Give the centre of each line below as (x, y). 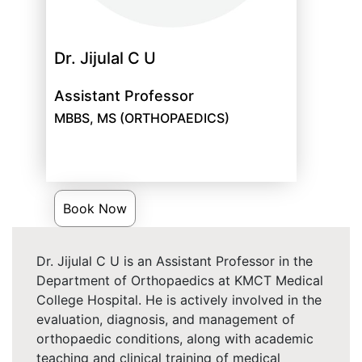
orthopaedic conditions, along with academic (175, 339)
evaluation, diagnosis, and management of (166, 320)
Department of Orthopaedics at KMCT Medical (180, 281)
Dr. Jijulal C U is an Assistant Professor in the (175, 261)
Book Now (95, 209)
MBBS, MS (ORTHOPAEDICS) (141, 118)
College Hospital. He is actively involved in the (179, 300)
